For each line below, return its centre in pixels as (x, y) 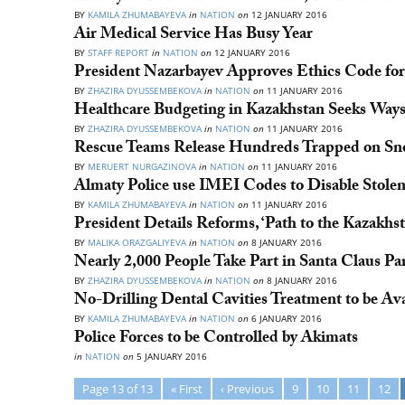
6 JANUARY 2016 (285, 318)
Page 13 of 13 (118, 389)
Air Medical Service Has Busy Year (193, 36)
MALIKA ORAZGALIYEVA (138, 242)
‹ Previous (247, 389)
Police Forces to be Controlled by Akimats (216, 339)
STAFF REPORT (118, 52)
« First (187, 389)
